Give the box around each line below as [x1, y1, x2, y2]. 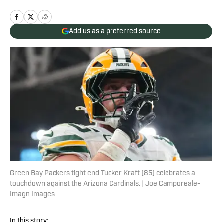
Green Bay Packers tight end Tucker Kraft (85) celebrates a [10, 170, 195, 178]
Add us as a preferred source [68, 27, 161, 35]
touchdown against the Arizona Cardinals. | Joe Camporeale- [10, 180, 200, 188]
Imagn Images [10, 191, 55, 199]
